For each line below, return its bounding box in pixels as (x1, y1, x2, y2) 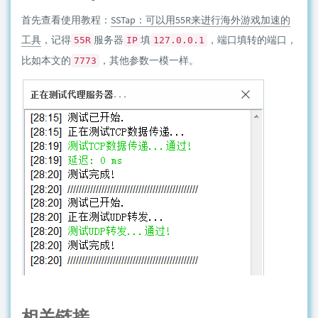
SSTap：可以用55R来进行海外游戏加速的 (111, 13, 290, 27)
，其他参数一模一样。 (99, 54, 199, 67)
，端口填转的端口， (207, 33, 297, 47)
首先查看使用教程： (21, 13, 111, 27)
